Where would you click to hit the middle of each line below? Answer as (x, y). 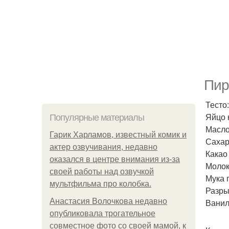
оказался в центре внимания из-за (115, 159)
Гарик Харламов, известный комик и (118, 135)
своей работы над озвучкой (102, 171)
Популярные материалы (97, 118)
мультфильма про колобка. (100, 184)
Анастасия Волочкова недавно (108, 201)
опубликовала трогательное (102, 213)
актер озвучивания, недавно (104, 147)
